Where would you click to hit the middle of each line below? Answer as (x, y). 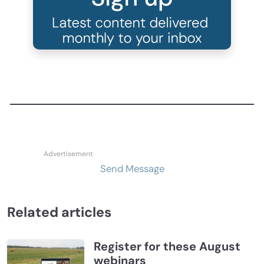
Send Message (132, 169)
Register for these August (167, 246)
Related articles (59, 212)
